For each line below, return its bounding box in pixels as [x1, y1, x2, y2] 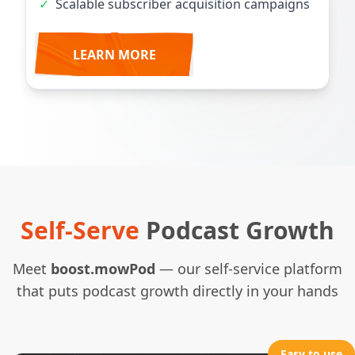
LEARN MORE [72, 45, 156, 63]
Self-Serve [21, 214, 146, 247]
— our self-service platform [155, 259, 342, 279]
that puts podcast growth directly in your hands [17, 281, 338, 301]
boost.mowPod [51, 259, 155, 279]
